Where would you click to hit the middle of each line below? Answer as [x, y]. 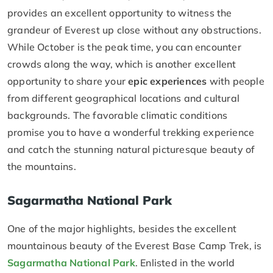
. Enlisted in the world [185, 263]
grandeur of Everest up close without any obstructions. [134, 30]
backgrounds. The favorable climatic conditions [118, 115]
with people [236, 81]
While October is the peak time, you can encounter [124, 47]
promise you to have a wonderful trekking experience [131, 133]
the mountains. [42, 167]
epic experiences [168, 81]
